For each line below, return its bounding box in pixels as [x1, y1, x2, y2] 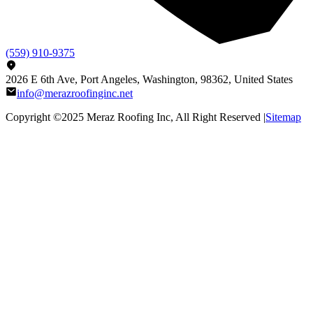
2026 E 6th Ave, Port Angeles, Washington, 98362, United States [6, 73, 293, 85]
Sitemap [265, 110, 301, 123]
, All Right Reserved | [170, 110, 265, 123]
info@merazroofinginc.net [17, 87, 133, 99]
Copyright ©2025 [6, 110, 87, 123]
